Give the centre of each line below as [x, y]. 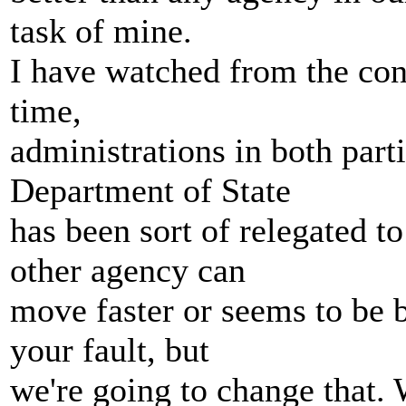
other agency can [128, 270]
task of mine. [101, 31]
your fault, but [110, 350]
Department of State [150, 190]
